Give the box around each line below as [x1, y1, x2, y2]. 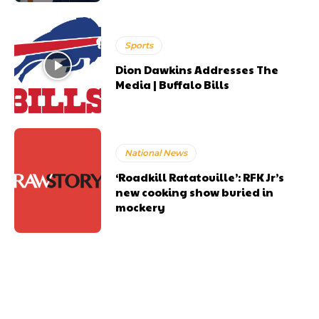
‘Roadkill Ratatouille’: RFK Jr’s [115, 169, 285, 184]
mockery [115, 199, 166, 214]
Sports [125, 39, 154, 51]
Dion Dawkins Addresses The [115, 61, 279, 77]
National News [125, 147, 188, 158]
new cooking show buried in [115, 184, 274, 199]
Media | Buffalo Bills [115, 76, 230, 92]
